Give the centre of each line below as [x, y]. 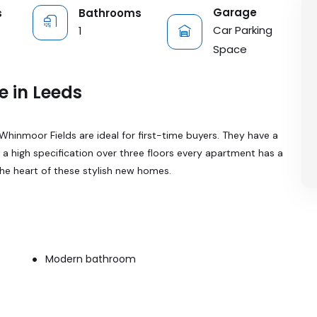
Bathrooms [110, 13]
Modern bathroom [89, 259]
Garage [235, 12]
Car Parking [243, 30]
